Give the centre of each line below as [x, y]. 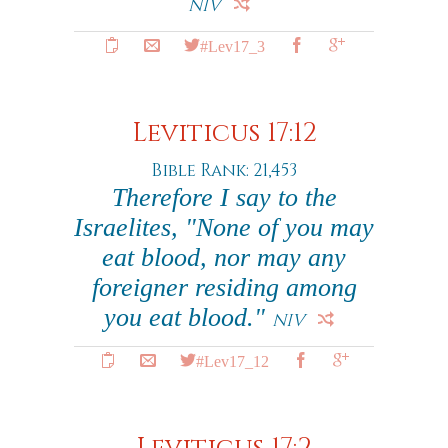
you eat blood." [188, 317]
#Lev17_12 [232, 360]
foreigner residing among [224, 287]
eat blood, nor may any [224, 257]
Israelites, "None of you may [224, 227]
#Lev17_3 [232, 45]
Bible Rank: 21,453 [224, 170]
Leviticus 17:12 [224, 133]
